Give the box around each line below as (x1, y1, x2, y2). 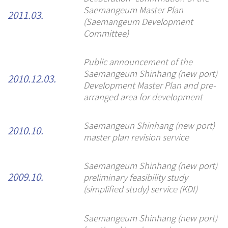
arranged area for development (83, 91, 203, 103)
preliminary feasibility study (83, 171, 188, 184)
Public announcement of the (83, 55, 192, 68)
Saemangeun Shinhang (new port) (83, 119, 215, 132)
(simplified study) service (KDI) (83, 183, 197, 195)
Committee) (83, 26, 129, 39)
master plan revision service (83, 131, 189, 144)
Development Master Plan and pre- (83, 79, 216, 92)
